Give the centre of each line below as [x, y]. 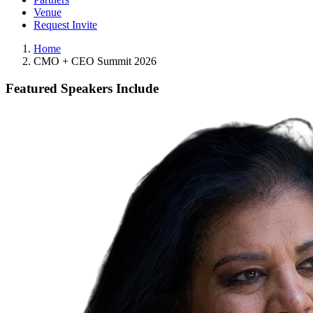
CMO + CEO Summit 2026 [95, 61]
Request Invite [65, 25]
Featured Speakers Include [82, 89]
